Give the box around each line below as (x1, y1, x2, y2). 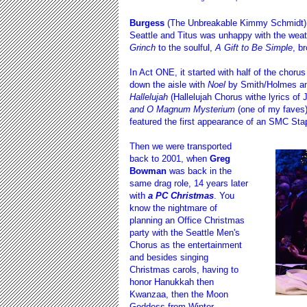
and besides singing (130, 251, 208, 262)
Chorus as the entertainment (130, 239, 242, 250)
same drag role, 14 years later (130, 177, 248, 188)
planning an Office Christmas (130, 214, 245, 225)
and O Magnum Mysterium (130, 103, 235, 114)
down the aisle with (130, 79, 208, 90)
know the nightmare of (130, 202, 217, 213)
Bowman (130, 165, 167, 176)
